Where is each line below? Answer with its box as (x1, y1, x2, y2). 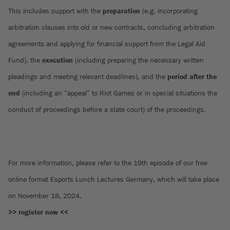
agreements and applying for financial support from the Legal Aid (8, 40, 205, 48)
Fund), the (8, 56, 42, 64)
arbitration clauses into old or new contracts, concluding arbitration (8, 24, 215, 31)
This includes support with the (8, 7, 103, 15)
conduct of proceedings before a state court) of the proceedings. (8, 106, 206, 113)
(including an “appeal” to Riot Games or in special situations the (22, 89, 217, 97)
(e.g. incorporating (140, 7, 198, 15)
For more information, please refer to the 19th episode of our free (8, 159, 207, 167)
